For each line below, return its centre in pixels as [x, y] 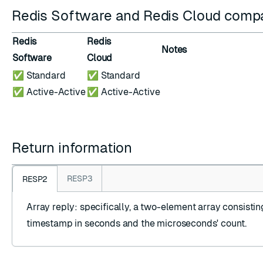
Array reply [51, 207]
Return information [74, 148]
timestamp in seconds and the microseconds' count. [137, 223]
